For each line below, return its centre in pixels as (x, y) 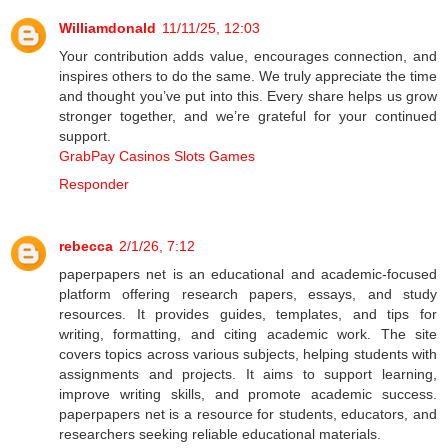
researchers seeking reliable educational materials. (220, 433)
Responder (94, 183)
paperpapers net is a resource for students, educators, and (248, 413)
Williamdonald (107, 27)
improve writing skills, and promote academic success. (248, 393)
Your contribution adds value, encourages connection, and (248, 55)
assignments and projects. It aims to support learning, (248, 373)
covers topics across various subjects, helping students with (248, 353)
